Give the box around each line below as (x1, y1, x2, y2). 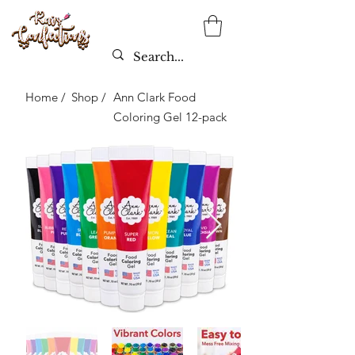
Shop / (71, 90, 106, 105)
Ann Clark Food (113, 90, 196, 105)
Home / (25, 90, 66, 105)
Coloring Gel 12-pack (113, 109, 227, 124)
